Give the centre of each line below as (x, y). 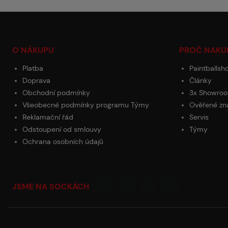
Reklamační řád (48, 117)
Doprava (36, 80)
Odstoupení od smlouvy (62, 129)
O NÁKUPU (33, 50)
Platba (33, 68)
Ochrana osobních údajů (63, 141)
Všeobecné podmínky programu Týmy (86, 105)
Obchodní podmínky (56, 93)
